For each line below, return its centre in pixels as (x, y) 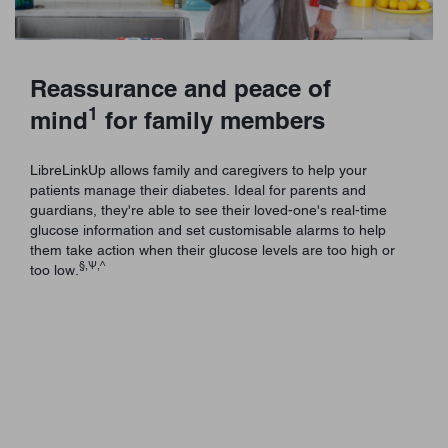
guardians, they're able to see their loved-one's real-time (208, 209)
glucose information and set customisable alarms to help (208, 229)
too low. (54, 269)
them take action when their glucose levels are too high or (212, 249)
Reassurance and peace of (180, 87)
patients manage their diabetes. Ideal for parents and (198, 189)
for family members (211, 119)
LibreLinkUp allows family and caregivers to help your (198, 169)
